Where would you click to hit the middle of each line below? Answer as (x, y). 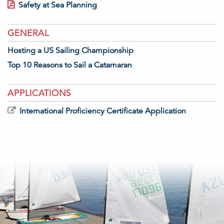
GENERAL (28, 33)
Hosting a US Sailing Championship (70, 50)
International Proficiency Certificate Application (103, 111)
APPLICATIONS (39, 93)
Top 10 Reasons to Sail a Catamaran (70, 65)
